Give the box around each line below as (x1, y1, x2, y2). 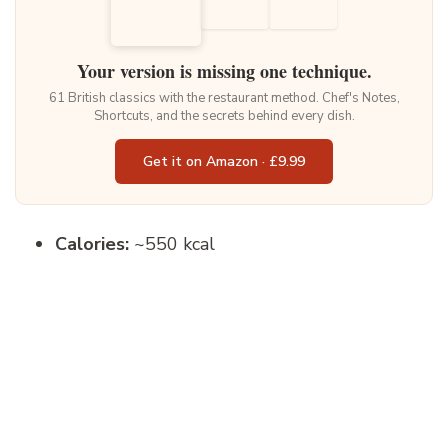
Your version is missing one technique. (76, 57, 372, 84)
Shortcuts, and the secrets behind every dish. (93, 106, 355, 125)
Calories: (55, 231, 129, 256)
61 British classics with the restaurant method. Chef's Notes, (48, 88, 400, 107)
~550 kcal (129, 231, 215, 256)
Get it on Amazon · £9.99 (143, 151, 305, 171)
